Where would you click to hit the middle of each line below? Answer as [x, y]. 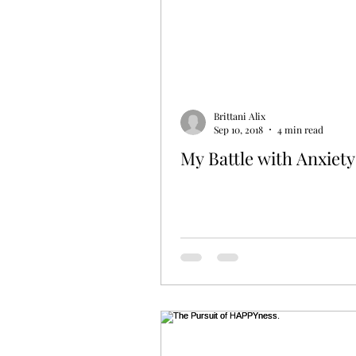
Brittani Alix [240, 116]
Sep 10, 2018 [238, 130]
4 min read [300, 130]
